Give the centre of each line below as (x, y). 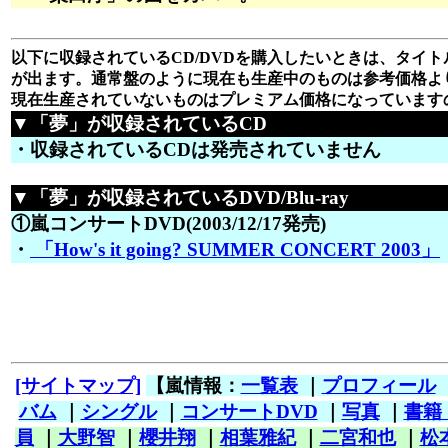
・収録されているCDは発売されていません (196, 149)
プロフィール (378, 386)
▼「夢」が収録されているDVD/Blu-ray (180, 197)
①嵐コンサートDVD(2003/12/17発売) (168, 223)
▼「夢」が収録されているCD (139, 123)
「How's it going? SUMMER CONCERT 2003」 (235, 249)
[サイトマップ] (77, 386)
